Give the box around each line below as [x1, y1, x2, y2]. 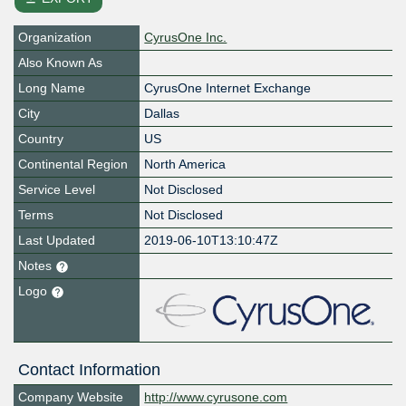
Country [18, 131, 63, 147]
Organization [18, 30, 92, 45]
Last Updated [18, 233, 95, 248]
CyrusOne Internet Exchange [144, 81, 312, 96]
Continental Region [18, 157, 128, 172]
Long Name [18, 81, 85, 96]
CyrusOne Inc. [144, 30, 227, 45]
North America [144, 157, 227, 172]
